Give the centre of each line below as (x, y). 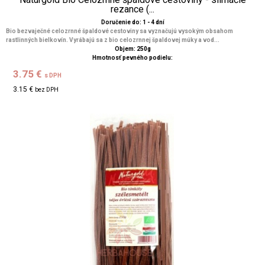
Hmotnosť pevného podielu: (132, 58)
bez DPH (47, 90)
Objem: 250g (132, 49)
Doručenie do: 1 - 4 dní (132, 22)
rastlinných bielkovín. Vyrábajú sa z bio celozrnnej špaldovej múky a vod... (113, 40)
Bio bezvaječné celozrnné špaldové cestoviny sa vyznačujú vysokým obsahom (119, 31)
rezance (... (132, 9)
